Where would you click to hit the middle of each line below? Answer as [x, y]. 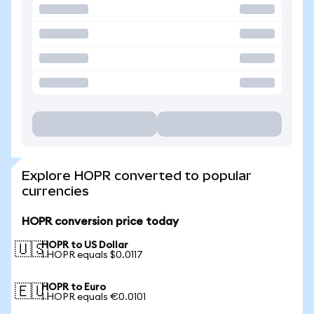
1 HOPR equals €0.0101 [94, 297]
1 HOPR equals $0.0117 [92, 255]
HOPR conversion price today [100, 221]
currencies [55, 191]
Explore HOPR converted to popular [137, 176]
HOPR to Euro [74, 287]
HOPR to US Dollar [85, 245]
